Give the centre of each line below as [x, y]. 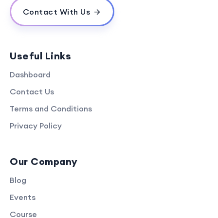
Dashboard [30, 74]
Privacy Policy [36, 125]
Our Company [44, 161]
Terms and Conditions [51, 108]
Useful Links [40, 55]
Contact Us [32, 91]
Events [23, 197]
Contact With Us [56, 11]
